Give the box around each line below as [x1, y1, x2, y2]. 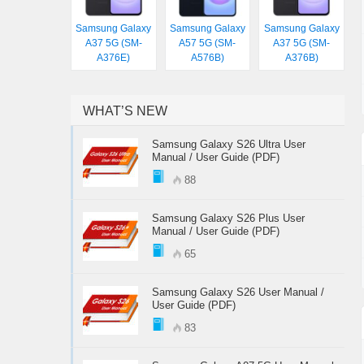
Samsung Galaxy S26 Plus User [152, 212, 305, 225]
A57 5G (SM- [179, 37, 236, 50]
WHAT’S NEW [83, 104, 167, 119]
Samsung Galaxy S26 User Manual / [152, 286, 324, 299]
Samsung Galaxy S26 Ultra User [152, 138, 305, 151]
